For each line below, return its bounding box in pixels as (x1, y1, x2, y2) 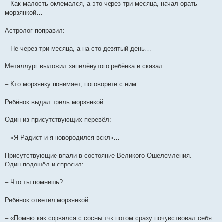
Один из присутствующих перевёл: (5, 116, 111, 123)
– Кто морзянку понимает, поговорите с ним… (5, 80, 143, 88)
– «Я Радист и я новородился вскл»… (5, 134, 120, 141)
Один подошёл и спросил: (5, 161, 84, 168)
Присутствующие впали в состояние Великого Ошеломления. (5, 152, 192, 159)
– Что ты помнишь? (5, 178, 63, 186)
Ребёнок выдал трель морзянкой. (5, 98, 105, 106)
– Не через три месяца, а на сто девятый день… (5, 45, 151, 52)
